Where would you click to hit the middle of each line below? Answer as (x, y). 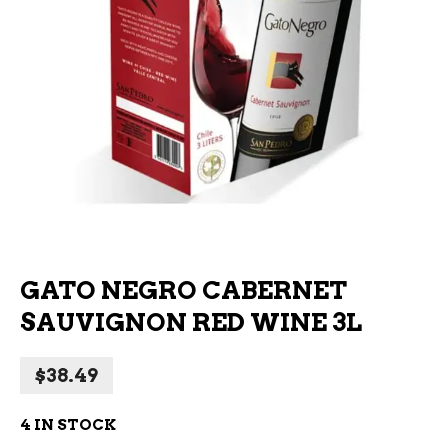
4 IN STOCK (68, 425)
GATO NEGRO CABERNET (183, 290)
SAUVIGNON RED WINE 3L (191, 322)
